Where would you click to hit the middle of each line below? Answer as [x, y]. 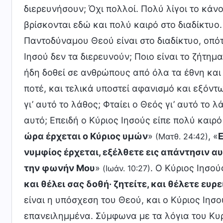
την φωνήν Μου [59, 168]
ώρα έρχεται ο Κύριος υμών [86, 136]
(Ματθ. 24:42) [182, 136]
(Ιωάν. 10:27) [126, 168]
